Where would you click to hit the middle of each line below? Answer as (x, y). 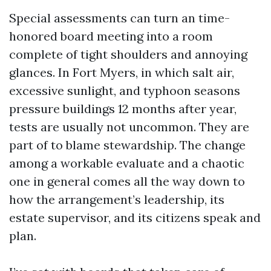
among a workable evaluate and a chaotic (127, 163)
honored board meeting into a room (111, 36)
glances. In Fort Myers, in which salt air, (122, 72)
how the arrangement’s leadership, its (117, 199)
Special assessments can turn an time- (119, 18)
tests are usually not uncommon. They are (129, 127)
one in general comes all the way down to (127, 181)
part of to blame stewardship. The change (127, 145)
